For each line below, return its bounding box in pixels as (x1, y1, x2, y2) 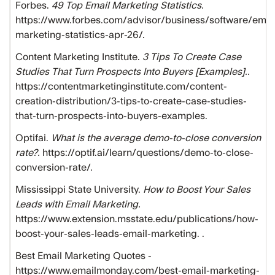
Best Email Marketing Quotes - (15, 251, 152, 261)
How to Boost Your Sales (143, 185, 250, 195)
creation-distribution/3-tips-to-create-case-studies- (15, 96, 247, 106)
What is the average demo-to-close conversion (51, 133, 261, 143)
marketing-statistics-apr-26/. (15, 30, 147, 40)
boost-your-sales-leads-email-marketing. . (15, 229, 207, 239)
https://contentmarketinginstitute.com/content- (15, 82, 227, 91)
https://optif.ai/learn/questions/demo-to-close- (42, 148, 254, 158)
